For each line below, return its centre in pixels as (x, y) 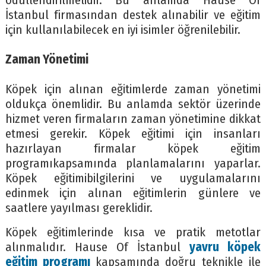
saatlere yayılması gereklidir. (79, 208)
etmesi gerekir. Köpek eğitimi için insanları (133, 134)
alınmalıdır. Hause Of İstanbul (97, 248)
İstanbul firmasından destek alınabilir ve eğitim (133, 15)
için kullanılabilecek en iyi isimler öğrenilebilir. (123, 30)
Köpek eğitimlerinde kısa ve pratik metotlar (133, 233)
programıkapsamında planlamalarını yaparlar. (133, 164)
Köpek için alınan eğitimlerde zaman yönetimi (133, 90)
